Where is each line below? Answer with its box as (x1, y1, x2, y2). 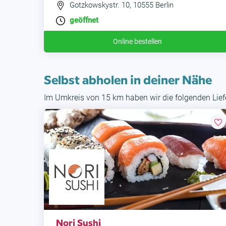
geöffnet (70, 16, 98, 25)
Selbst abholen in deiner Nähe (44, 71, 212, 88)
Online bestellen (112, 37, 162, 46)
